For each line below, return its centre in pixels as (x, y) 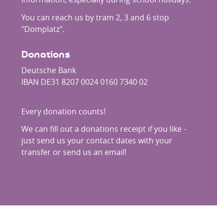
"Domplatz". (43, 29)
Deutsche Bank (49, 70)
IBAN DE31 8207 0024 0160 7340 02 (85, 82)
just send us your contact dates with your (97, 141)
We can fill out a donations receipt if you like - (104, 129)
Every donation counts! (63, 111)
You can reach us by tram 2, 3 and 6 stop (95, 17)
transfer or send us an (63, 152)
